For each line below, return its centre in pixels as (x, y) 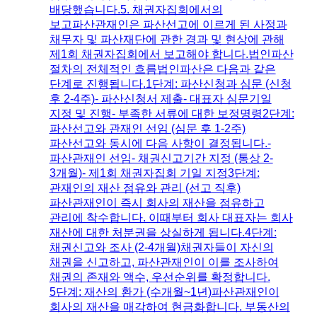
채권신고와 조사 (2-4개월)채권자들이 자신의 (161, 247)
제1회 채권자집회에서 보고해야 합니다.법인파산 (171, 54)
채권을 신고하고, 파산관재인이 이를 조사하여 (164, 262)
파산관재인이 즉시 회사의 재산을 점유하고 (157, 202)
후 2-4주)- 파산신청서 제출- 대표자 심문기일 (160, 98)
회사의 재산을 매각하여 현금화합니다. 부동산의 (169, 306)
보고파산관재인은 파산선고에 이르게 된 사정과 (168, 24)
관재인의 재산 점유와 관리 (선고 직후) (145, 188)
